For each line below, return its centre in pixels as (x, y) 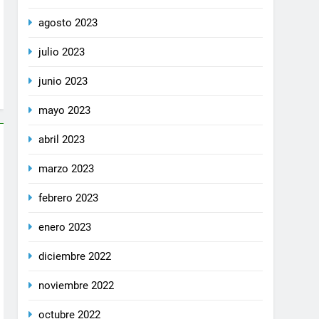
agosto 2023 (68, 23)
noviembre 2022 (77, 286)
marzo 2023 (67, 169)
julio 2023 (62, 52)
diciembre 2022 (75, 256)
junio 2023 (63, 81)
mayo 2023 (65, 110)
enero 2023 (65, 227)
